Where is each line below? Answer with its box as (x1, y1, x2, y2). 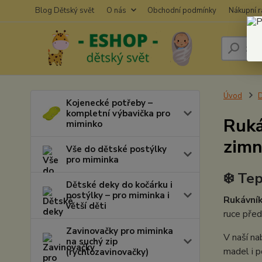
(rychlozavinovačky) (66, 246, 149, 258)
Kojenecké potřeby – (66, 97, 153, 109)
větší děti (66, 200, 106, 212)
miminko (66, 118, 102, 130)
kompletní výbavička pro (66, 108, 170, 119)
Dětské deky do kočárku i (66, 179, 173, 191)
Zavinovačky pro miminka (66, 225, 173, 237)
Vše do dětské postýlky (66, 143, 167, 155)
